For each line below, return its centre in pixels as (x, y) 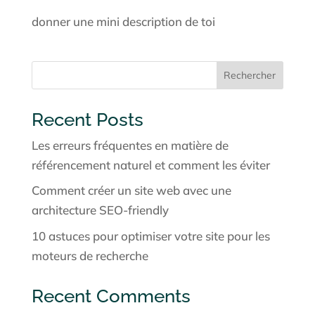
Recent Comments (111, 296)
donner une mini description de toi (123, 21)
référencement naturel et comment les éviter (150, 165)
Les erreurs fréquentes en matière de (130, 145)
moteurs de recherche (90, 255)
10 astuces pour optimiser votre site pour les (150, 236)
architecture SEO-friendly (100, 210)
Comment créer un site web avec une (131, 191)
